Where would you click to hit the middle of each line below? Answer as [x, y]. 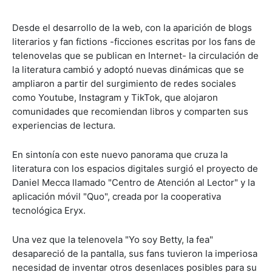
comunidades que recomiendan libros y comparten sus [130, 111]
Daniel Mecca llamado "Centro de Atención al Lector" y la [134, 182]
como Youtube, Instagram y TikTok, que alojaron [115, 97]
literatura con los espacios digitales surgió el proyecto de [135, 168]
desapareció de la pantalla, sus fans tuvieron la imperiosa [135, 253]
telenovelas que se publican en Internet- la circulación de [135, 56]
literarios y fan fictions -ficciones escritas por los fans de [134, 42]
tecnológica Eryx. [49, 210]
